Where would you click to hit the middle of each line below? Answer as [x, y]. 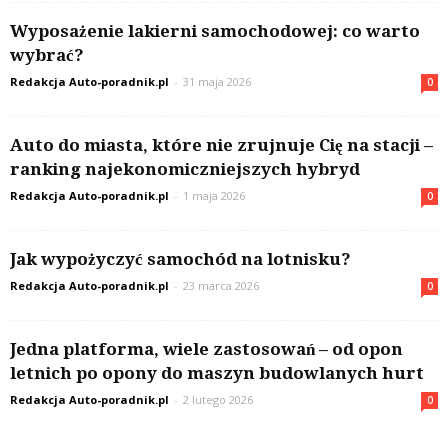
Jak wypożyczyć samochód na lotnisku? [180, 258]
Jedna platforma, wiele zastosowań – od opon [206, 348]
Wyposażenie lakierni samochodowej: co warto [215, 30]
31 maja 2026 [217, 81]
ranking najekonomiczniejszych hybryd [185, 168]
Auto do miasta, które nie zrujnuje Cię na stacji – [221, 144]
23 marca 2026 [221, 285]
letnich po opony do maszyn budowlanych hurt [217, 372]
